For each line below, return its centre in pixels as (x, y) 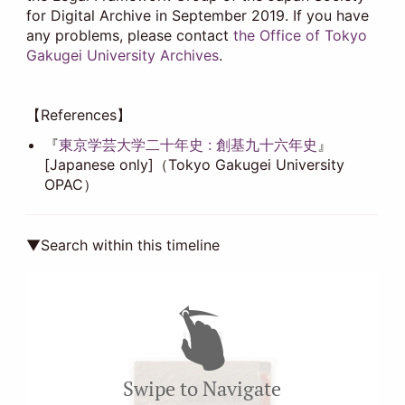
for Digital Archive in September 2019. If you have (198, 16)
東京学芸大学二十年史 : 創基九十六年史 (188, 145)
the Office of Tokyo (301, 36)
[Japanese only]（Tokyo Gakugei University (195, 165)
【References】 (79, 115)
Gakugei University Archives (123, 56)
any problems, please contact (130, 36)
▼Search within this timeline (123, 245)
